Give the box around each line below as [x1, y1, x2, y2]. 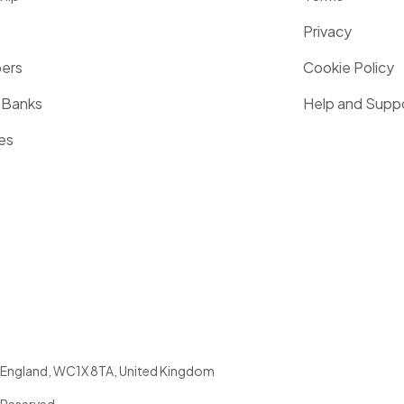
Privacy [303, 22, 352, 41]
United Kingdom [119, 363, 215, 379]
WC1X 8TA [53, 363, 114, 379]
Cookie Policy [303, 58, 394, 77]
